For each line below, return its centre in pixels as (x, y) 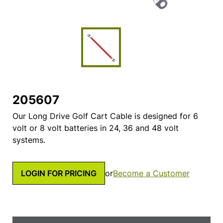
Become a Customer (151, 173)
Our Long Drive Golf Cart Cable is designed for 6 (105, 116)
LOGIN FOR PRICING (59, 173)
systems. (29, 140)
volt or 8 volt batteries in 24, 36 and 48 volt (96, 128)
